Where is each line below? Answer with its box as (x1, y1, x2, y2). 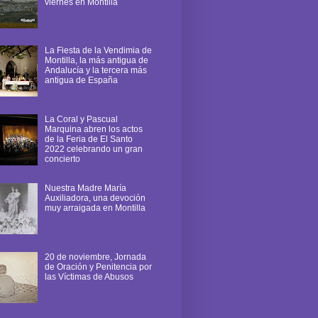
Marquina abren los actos (44, 124, 143, 135)
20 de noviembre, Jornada (44, 251, 146, 262)
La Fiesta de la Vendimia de (44, 45, 152, 56)
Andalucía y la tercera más (44, 65, 147, 76)
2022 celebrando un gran (44, 144, 143, 155)
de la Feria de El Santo (44, 134, 133, 145)
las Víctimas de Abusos (44, 271, 133, 282)
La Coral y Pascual (44, 114, 118, 125)
